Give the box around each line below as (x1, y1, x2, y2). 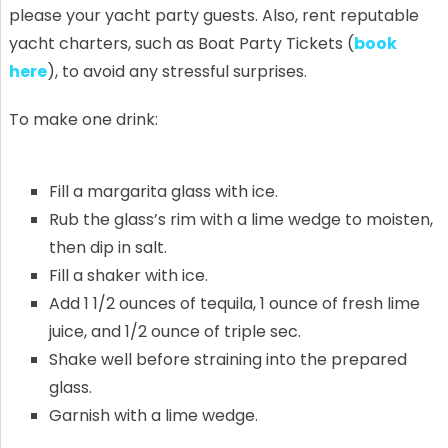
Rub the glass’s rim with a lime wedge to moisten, (48, 208, 433, 232)
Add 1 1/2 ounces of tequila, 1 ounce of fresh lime (48, 292, 420, 316)
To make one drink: (8, 108, 158, 132)
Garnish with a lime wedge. (48, 404, 258, 428)
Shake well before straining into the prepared (48, 348, 407, 372)
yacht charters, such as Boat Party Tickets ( (8, 32, 354, 56)
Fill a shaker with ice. (48, 264, 208, 288)
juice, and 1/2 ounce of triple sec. (48, 320, 301, 344)
